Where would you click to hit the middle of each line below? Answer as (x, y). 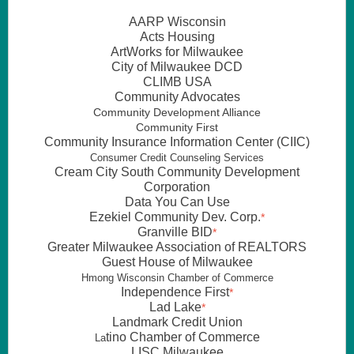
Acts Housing (177, 37)
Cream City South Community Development (177, 172)
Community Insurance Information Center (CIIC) (177, 142)
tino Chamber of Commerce (183, 337)
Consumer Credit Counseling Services (177, 158)
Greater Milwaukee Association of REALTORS (177, 247)
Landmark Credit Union (177, 322)
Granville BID (175, 232)
